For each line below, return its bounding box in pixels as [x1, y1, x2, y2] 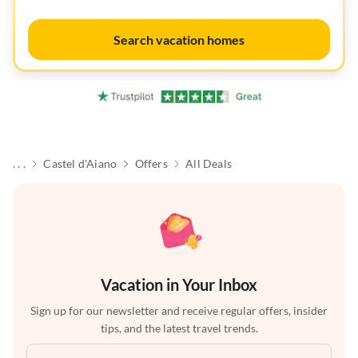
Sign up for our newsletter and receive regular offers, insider [30, 304, 328, 318]
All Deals [185, 157, 232, 171]
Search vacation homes [113, 32, 245, 47]
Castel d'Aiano [43, 157, 117, 171]
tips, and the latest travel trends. [100, 321, 258, 336]
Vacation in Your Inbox [101, 275, 257, 295]
